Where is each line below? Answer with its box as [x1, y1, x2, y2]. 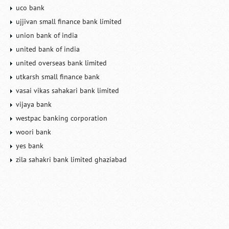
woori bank [16, 127, 52, 136]
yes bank [16, 141, 44, 150]
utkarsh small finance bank [16, 72, 100, 81]
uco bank [16, 3, 45, 12]
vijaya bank [16, 100, 52, 109]
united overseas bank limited [16, 58, 107, 67]
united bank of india [16, 44, 80, 54]
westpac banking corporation [16, 113, 108, 123]
